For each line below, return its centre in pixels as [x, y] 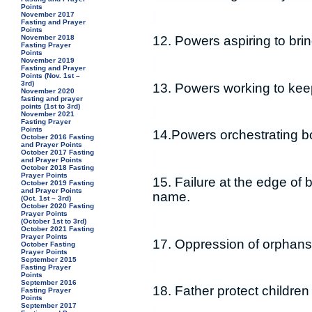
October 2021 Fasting [58, 229]
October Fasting [48, 244]
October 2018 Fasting [58, 167]
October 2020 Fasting [58, 206]
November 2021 [48, 114]
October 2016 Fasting [58, 137]
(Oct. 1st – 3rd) [46, 198]
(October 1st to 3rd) [54, 221]
